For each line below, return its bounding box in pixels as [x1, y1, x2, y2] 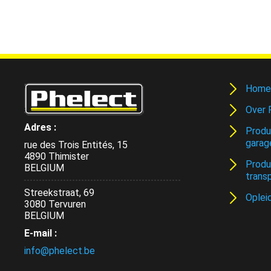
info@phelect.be [24, 245, 95, 256]
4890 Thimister [24, 151, 89, 162]
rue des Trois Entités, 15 [24, 139, 128, 151]
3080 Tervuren [24, 198, 86, 210]
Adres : [24, 122, 56, 133]
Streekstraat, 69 [24, 187, 94, 198]
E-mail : [24, 227, 57, 239]
